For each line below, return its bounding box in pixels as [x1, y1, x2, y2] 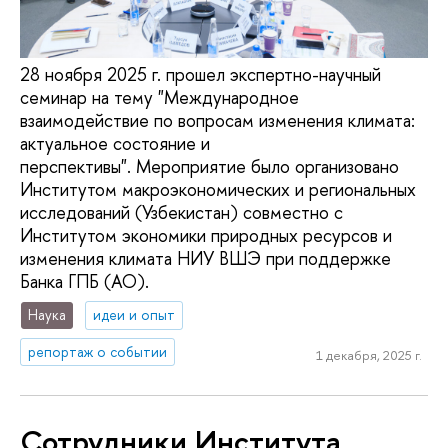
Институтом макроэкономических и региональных [20, 176, 416, 202]
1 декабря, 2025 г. [315, 345, 422, 364]
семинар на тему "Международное [20, 84, 299, 110]
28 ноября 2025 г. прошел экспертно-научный [20, 61, 381, 87]
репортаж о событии [28, 342, 168, 362]
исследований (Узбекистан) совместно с [20, 199, 343, 225]
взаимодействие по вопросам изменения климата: [20, 107, 415, 133]
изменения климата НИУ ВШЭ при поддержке [20, 245, 391, 271]
